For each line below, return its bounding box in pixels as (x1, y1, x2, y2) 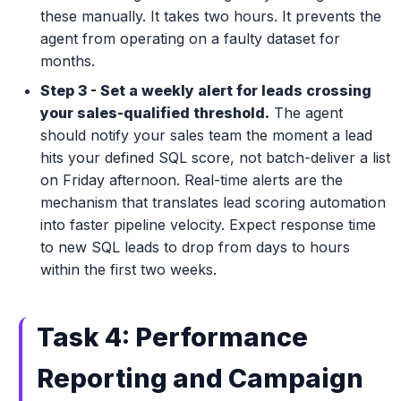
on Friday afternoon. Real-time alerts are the (39, 171, 343, 189)
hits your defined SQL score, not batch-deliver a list (39, 149, 390, 166)
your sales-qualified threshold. (39, 104, 269, 122)
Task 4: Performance (36, 321, 308, 353)
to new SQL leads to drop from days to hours (39, 238, 350, 256)
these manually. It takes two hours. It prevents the (39, 7, 381, 25)
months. (39, 52, 95, 70)
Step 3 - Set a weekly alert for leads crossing (39, 81, 371, 99)
